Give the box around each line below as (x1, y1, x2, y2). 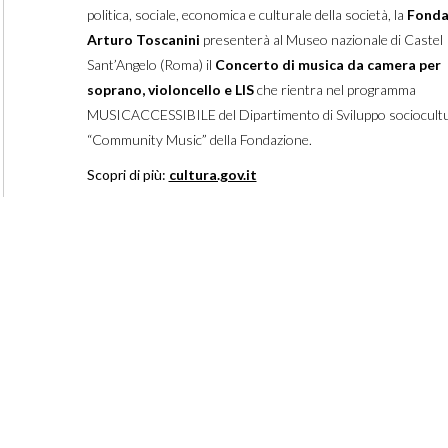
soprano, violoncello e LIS (86, 81, 257, 99)
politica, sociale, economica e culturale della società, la (86, 6, 407, 24)
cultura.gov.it (168, 166, 257, 184)
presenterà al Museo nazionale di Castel (199, 31, 443, 49)
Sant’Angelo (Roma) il (86, 56, 215, 74)
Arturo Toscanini (86, 31, 200, 49)
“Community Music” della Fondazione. (86, 131, 312, 149)
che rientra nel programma (256, 81, 416, 99)
